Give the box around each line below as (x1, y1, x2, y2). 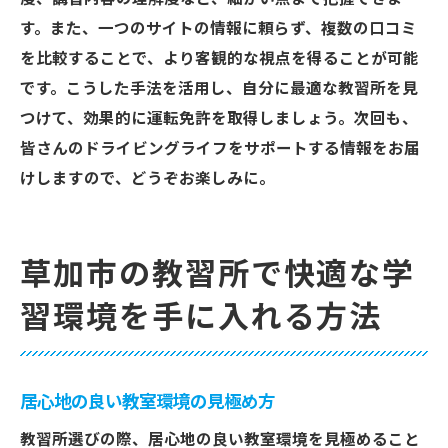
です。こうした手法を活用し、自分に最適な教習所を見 (20, 80, 418, 98)
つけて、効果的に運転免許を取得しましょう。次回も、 (20, 110, 418, 128)
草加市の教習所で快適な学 (20, 252, 416, 298)
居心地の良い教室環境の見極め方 (20, 392, 275, 412)
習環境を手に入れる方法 (20, 295, 383, 341)
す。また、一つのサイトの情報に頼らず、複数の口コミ (20, 20, 417, 38)
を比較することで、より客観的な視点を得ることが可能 (20, 50, 419, 68)
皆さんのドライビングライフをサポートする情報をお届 (20, 140, 420, 158)
